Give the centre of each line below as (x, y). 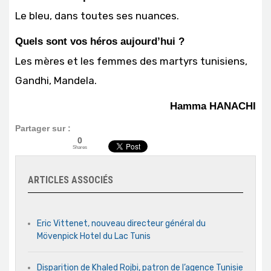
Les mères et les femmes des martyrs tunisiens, (131, 61)
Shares (80, 147)
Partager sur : (43, 128)
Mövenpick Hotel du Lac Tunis (94, 236)
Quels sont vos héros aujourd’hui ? (100, 41)
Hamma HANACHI (213, 106)
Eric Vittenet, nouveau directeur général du (121, 223)
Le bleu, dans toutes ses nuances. (97, 15)
